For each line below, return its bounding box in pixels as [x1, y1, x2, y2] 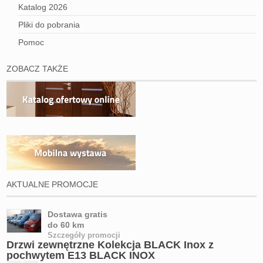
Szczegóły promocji [48, 231, 121, 240]
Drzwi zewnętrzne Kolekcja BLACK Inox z [6, 239, 214, 251]
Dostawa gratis [48, 210, 108, 219]
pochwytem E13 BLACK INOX [6, 249, 156, 261]
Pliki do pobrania [18, 20, 80, 29]
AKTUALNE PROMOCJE [6, 180, 99, 189]
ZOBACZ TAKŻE [6, 64, 69, 73]
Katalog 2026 [18, 2, 68, 12]
